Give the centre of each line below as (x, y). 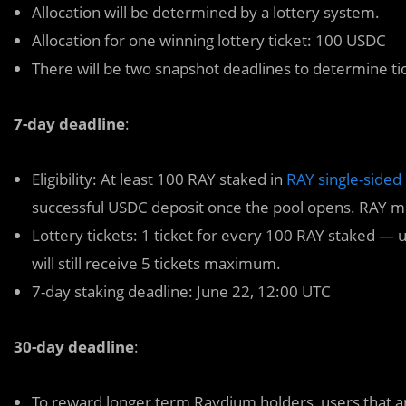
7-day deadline (69, 123)
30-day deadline (74, 346)
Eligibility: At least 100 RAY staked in (159, 179)
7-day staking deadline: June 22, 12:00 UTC (181, 291)
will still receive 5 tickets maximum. (156, 263)
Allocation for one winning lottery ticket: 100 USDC (209, 40)
